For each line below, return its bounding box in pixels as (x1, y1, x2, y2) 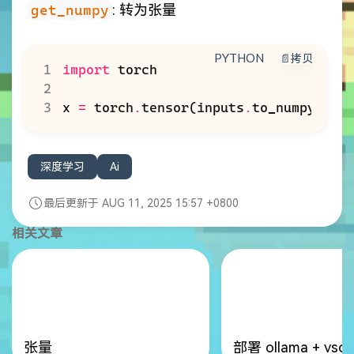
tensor (141, 99, 189, 115)
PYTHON (213, 50, 269, 65)
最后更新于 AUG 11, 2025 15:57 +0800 (43, 196, 239, 209)
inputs (196, 99, 244, 115)
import (62, 61, 110, 77)
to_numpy (251, 99, 315, 115)
